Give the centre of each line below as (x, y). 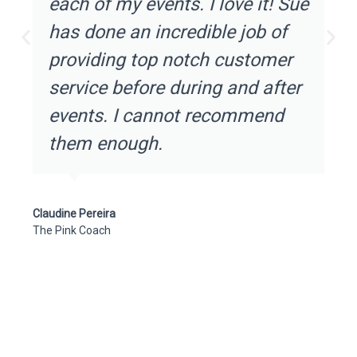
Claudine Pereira (74, 214)
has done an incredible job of (167, 32)
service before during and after (175, 88)
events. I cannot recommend (166, 116)
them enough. (105, 143)
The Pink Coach (71, 230)
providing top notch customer (170, 60)
